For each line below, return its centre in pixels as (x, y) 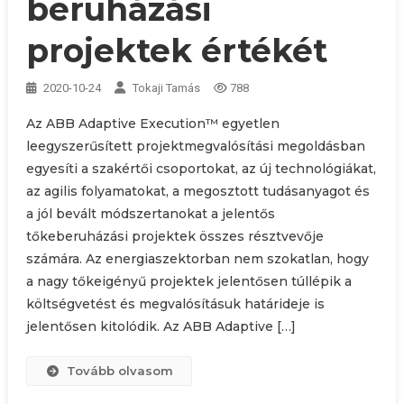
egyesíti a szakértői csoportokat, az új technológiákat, (201, 168)
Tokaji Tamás (166, 87)
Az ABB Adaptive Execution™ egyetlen (152, 123)
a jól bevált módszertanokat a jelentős (150, 213)
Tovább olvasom (120, 370)
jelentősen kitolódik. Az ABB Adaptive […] (161, 326)
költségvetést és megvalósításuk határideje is (175, 303)
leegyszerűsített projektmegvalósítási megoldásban (195, 146)
